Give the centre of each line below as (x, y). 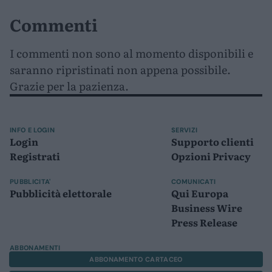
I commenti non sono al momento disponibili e (131, 53)
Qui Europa (200, 193)
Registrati (35, 156)
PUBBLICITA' (30, 181)
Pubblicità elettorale (61, 193)
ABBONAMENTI (35, 247)
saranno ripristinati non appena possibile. (120, 69)
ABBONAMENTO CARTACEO (136, 259)
